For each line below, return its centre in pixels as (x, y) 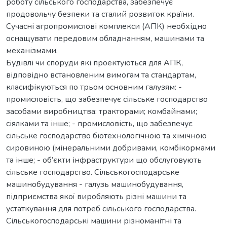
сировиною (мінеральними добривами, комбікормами (111, 148)
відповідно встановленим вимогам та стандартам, (101, 75)
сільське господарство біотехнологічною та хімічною (106, 136)
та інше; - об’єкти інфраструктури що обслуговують (104, 160)
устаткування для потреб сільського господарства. (101, 209)
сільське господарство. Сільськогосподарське (93, 172)
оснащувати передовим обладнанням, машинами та (105, 38)
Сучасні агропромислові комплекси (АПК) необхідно (106, 26)
